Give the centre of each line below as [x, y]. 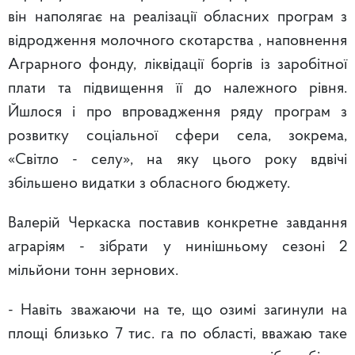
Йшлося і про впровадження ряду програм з [177, 113]
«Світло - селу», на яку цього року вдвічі [177, 160]
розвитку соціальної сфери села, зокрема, [177, 137]
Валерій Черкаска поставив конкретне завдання [177, 224]
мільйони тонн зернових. [93, 271]
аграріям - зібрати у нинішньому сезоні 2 [177, 248]
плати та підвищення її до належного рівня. [177, 89]
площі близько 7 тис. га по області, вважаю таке [177, 335]
